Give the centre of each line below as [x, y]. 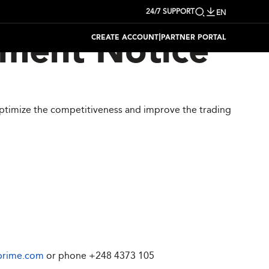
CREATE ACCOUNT [125, 38]
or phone [66, 256]
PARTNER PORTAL [193, 38]
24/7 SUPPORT [170, 11]
